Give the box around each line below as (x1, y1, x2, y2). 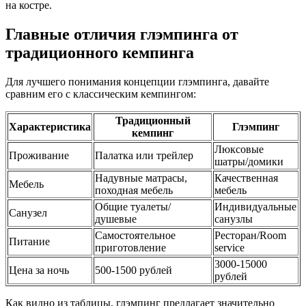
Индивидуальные (214, 200, 296, 212)
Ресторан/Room (214, 229, 286, 241)
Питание (9, 235, 50, 247)
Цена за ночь (9, 264, 69, 276)
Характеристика (9, 120, 91, 133)
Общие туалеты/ (95, 200, 171, 212)
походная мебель (95, 184, 173, 196)
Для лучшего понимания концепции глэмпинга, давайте (5, 75, 269, 87)
